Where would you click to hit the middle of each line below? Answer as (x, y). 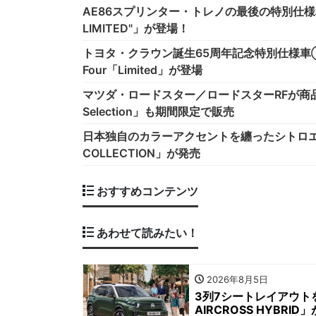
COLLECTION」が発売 (141, 153)
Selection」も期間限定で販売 (158, 111)
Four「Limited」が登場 (142, 69)
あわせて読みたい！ (146, 232)
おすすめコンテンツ (146, 191)
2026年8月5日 (236, 280)
